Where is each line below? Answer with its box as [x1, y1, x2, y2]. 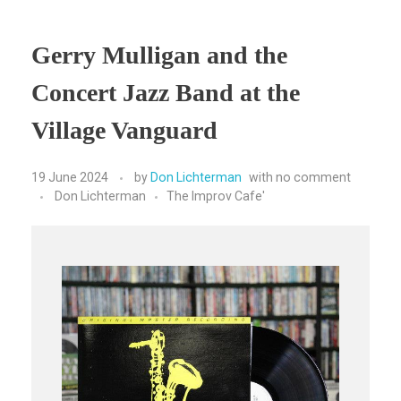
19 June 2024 [31, 169, 108, 184]
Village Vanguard [31, 116, 218, 145]
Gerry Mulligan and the [31, 41, 287, 70]
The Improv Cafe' [166, 188, 265, 203]
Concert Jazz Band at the [31, 79, 300, 107]
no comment [276, 169, 351, 184]
